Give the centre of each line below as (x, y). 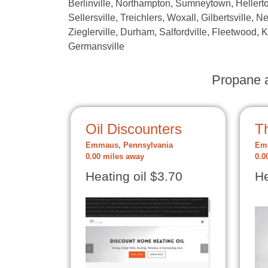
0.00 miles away (115, 157)
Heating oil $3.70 (134, 176)
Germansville (96, 46)
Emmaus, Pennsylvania (129, 145)
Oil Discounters (134, 129)
